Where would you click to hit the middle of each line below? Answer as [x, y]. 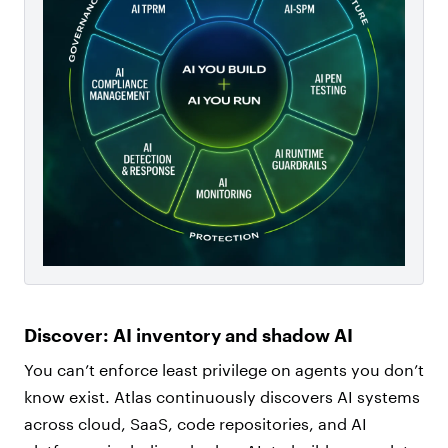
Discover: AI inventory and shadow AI [188, 335]
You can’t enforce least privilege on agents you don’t [224, 370]
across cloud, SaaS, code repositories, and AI [195, 424]
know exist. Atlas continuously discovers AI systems [222, 397]
